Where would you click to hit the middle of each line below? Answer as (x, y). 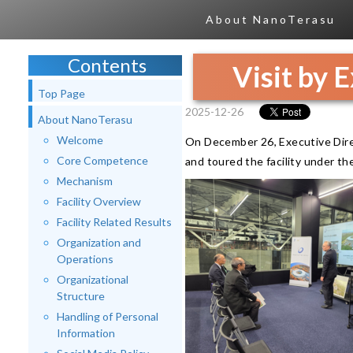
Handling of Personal (108, 316)
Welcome (80, 140)
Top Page (61, 93)
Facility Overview (99, 201)
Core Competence (102, 160)
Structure (81, 296)
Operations (85, 259)
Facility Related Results (114, 222)
